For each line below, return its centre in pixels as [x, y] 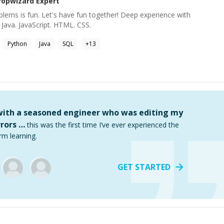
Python [17, 44]
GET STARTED [144, 167]
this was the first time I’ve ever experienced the [103, 125]
